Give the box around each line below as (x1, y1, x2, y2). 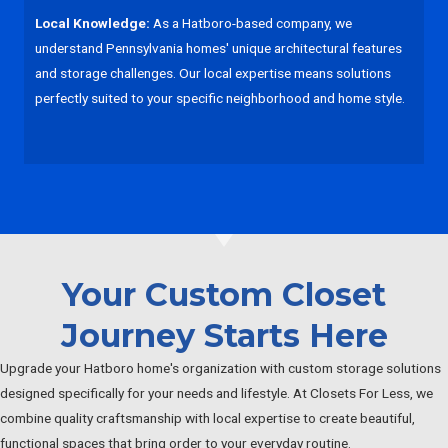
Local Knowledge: (35, 14, 150, 31)
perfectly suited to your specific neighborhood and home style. (35, 89, 405, 106)
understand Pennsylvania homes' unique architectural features (35, 39, 402, 56)
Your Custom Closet (62, 274, 386, 314)
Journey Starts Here (60, 315, 388, 355)
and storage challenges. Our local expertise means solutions (35, 64, 391, 81)
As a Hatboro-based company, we (150, 14, 352, 31)
